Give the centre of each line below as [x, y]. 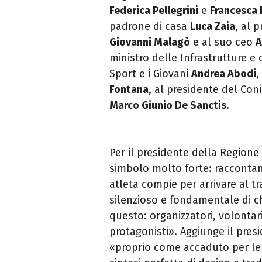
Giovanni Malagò [150, 42]
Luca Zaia [213, 27]
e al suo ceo [223, 42]
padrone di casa [150, 27]
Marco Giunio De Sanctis [168, 106]
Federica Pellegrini [154, 11]
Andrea [209, 74]
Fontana [129, 90]
